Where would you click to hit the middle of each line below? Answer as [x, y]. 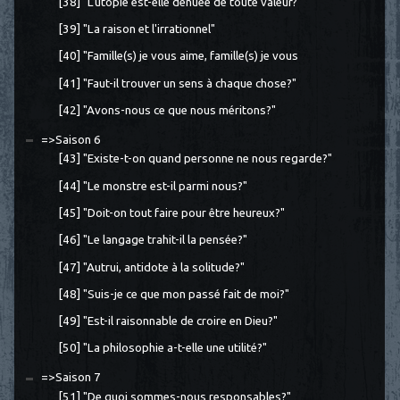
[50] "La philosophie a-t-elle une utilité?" [162, 348]
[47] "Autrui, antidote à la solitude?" [151, 267]
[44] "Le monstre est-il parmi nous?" [152, 186]
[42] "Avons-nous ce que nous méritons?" [167, 110]
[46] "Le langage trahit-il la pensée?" [152, 240]
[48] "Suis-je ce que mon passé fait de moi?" [173, 294]
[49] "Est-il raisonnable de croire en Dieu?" [167, 321]
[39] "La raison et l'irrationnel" [136, 29]
